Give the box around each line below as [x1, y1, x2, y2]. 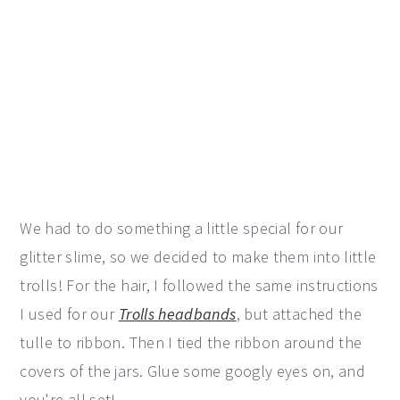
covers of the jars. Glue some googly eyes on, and [20, 361, 366, 382]
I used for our [20, 304, 119, 325]
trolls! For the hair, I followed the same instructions [20, 275, 379, 296]
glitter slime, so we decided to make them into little [20, 246, 377, 268]
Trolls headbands [118, 304, 237, 325]
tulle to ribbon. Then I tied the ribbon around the [20, 332, 362, 354]
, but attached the [236, 304, 362, 325]
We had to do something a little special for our [20, 218, 344, 239]
